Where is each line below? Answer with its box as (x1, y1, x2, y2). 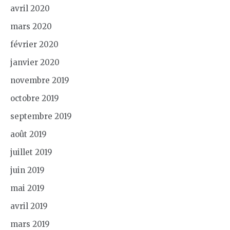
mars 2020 (10, 21, 52, 31)
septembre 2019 (10, 111, 72, 121)
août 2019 (10, 129, 47, 139)
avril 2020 (10, 3, 50, 13)
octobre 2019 (10, 93, 59, 103)
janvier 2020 (10, 57, 60, 67)
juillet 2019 (10, 147, 52, 157)
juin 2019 (10, 165, 45, 175)
